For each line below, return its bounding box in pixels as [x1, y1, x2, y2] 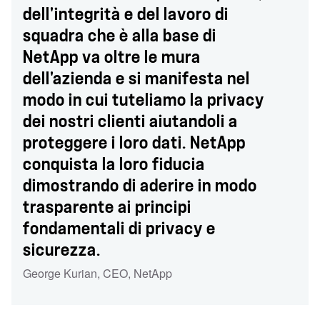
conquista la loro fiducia [23, 156, 205, 173]
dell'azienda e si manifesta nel [23, 70, 250, 87]
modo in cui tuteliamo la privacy [23, 91, 264, 109]
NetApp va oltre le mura [23, 49, 201, 66]
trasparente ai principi [23, 199, 191, 216]
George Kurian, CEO [23, 265, 128, 281]
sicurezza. [23, 241, 101, 259]
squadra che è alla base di [23, 27, 216, 44]
